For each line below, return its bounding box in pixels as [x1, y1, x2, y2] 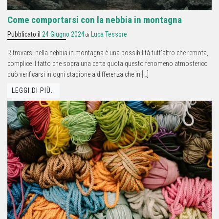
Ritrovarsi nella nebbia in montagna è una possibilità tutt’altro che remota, [7, 49, 208, 57]
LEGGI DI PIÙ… [12, 86, 55, 94]
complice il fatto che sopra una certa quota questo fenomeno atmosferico [7, 60, 208, 68]
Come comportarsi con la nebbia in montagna [7, 14, 182, 26]
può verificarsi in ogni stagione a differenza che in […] [7, 70, 149, 79]
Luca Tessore [91, 30, 127, 39]
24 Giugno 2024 [42, 30, 85, 39]
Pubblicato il [7, 30, 42, 39]
